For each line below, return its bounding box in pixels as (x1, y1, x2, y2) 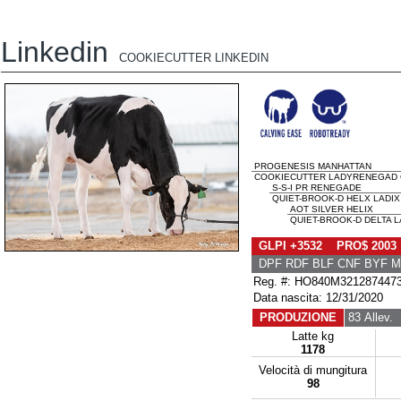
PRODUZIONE (259, 311, 337, 324)
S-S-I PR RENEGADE (269, 183, 362, 192)
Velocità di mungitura (259, 363, 367, 377)
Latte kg (292, 329, 334, 343)
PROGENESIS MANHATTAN (251, 161, 371, 171)
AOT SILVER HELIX (286, 204, 373, 214)
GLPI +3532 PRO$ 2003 (258, 239, 397, 252)
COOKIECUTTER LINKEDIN (118, 51, 269, 64)
